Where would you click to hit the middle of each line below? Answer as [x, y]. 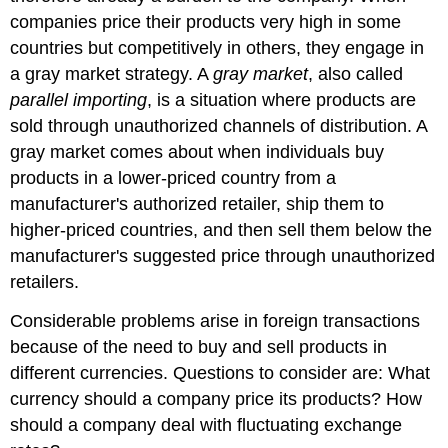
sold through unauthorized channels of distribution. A [219, 126]
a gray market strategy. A [112, 74]
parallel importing [79, 100]
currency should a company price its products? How [216, 399]
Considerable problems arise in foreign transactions [215, 321]
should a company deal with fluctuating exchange [206, 425]
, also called [356, 74]
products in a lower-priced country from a [173, 178]
